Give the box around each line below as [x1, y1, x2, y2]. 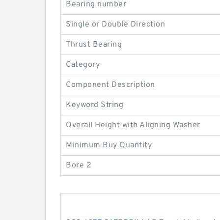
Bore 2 [66, 160, 91, 170]
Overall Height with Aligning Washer [66, 120, 200, 130]
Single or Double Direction [66, 19, 165, 29]
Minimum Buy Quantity [66, 140, 152, 150]
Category [66, 59, 100, 70]
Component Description [66, 80, 155, 90]
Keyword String [66, 100, 123, 110]
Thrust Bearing [66, 39, 122, 50]
